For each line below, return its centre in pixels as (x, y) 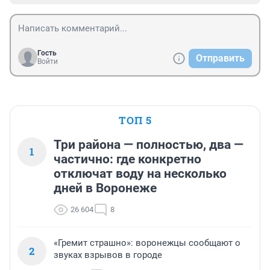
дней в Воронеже (105, 188)
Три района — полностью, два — (149, 145)
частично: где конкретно (127, 159)
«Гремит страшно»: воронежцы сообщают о (147, 243)
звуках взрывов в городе (108, 255)
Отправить (220, 58)
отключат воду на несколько (140, 174)
